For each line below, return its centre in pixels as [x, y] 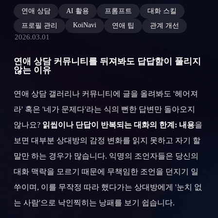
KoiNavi [85, 25]
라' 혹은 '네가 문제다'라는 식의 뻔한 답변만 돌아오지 [104, 109]
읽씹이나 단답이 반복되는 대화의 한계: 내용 [118, 125]
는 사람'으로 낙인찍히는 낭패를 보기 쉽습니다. [94, 203]
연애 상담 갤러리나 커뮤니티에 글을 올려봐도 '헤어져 [106, 94]
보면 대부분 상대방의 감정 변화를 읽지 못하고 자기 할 [107, 141]
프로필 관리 [39, 26]
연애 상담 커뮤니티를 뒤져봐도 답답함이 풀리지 [107, 62]
